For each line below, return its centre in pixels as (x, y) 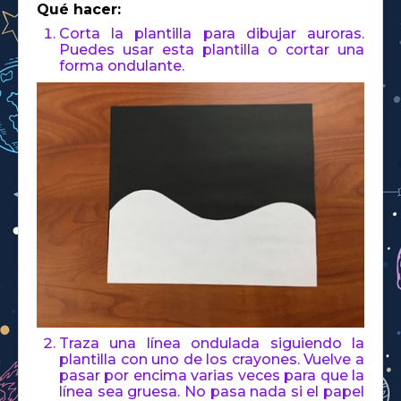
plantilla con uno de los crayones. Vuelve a (212, 360)
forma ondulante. (122, 66)
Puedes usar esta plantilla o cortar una (212, 50)
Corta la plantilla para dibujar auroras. (212, 34)
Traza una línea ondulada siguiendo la (212, 344)
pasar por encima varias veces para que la (212, 376)
